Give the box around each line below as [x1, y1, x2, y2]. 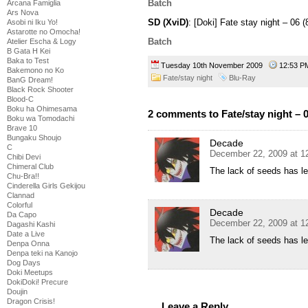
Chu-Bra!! [7, 172, 39, 180]
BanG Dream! [7, 76, 53, 84]
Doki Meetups [7, 268, 53, 276]
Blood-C [7, 95, 34, 103]
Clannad [7, 191, 34, 199]
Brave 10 [7, 124, 37, 132]
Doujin [7, 287, 27, 296]
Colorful [7, 201, 32, 209]
